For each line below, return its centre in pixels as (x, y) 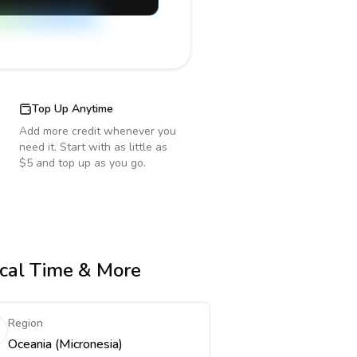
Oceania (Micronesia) (65, 344)
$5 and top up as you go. (82, 163)
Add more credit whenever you (98, 131)
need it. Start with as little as (93, 147)
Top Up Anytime (73, 109)
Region (25, 323)
